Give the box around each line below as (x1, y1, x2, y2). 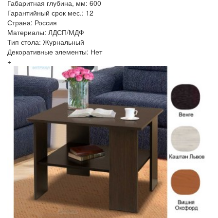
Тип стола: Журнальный (7, 36, 84, 47)
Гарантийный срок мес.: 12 (7, 7, 93, 18)
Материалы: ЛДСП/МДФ (7, 27, 84, 37)
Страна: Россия (7, 17, 57, 27)
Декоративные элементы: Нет (7, 46, 102, 56)
